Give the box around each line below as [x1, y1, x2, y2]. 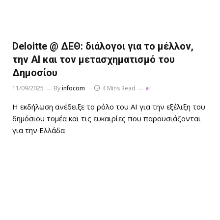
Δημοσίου [12, 66, 57, 79]
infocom [62, 83, 85, 92]
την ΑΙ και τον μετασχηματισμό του [12, 53, 175, 65]
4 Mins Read [102, 83, 136, 92]
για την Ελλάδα [12, 125, 65, 135]
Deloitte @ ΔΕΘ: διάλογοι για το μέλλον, [12, 40, 193, 52]
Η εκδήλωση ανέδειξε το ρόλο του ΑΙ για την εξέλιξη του [12, 101, 205, 111]
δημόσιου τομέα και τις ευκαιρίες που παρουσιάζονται [12, 113, 201, 123]
